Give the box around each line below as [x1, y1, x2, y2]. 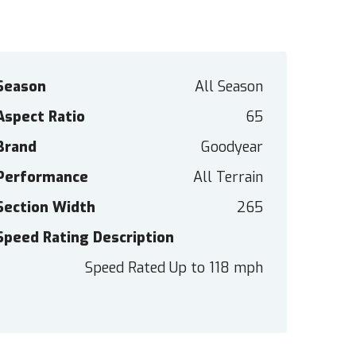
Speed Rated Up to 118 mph [84, 258, 263, 278]
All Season [194, 77, 263, 97]
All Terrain [192, 168, 263, 188]
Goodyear [200, 137, 263, 157]
